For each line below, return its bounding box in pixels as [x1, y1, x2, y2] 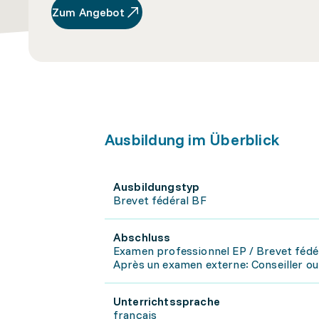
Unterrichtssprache [113, 294, 220, 308]
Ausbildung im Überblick [105, 130, 281, 150]
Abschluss [113, 230, 171, 244]
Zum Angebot [52, 5, 125, 19]
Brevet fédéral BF [113, 193, 206, 207]
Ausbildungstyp [113, 179, 200, 194]
